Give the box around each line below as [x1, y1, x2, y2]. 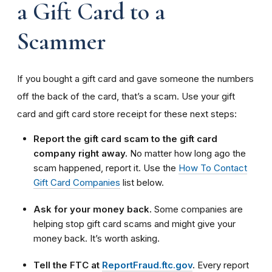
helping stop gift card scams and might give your [33, 218, 236, 230]
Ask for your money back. [33, 203, 154, 216]
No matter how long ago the [127, 148, 246, 160]
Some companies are [154, 203, 243, 216]
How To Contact [178, 162, 247, 174]
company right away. [33, 148, 127, 160]
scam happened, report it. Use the [33, 162, 178, 174]
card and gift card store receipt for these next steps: [17, 108, 237, 120]
